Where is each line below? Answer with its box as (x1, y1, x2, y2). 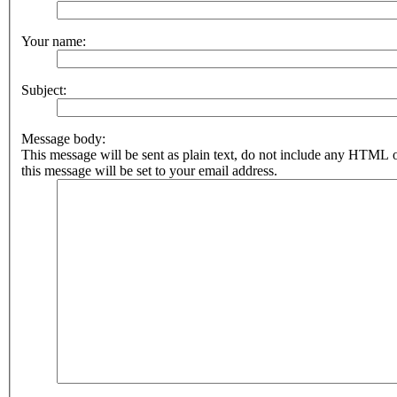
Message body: (21, 130, 105, 146)
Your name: (21, 33, 86, 49)
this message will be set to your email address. (21, 162, 277, 178)
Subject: (21, 82, 66, 97)
